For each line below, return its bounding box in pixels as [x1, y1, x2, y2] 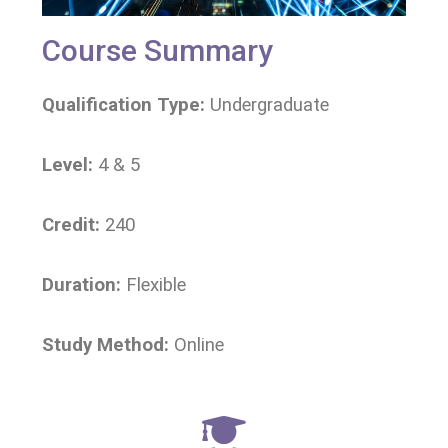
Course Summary [42, 33, 273, 69]
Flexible [126, 274, 186, 297]
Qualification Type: [42, 94, 210, 117]
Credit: [42, 214, 100, 237]
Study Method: [42, 334, 174, 357]
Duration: [42, 274, 126, 297]
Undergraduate [210, 94, 329, 117]
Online [174, 334, 224, 357]
